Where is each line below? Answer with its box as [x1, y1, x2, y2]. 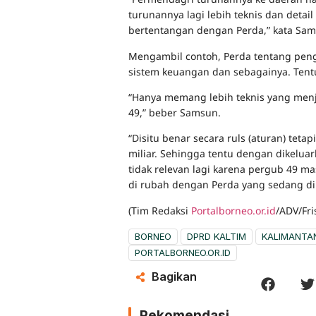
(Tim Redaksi [128, 203, 191, 217]
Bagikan [151, 269, 197, 284]
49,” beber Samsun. [128, 106, 221, 120]
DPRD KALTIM [187, 231, 246, 243]
